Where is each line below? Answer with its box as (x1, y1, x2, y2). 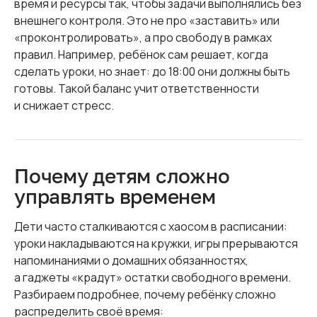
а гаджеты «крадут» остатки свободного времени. (14, 270, 291, 285)
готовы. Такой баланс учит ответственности (14, 81, 259, 96)
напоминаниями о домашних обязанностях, (14, 253, 248, 268)
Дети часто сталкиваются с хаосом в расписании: (14, 219, 287, 234)
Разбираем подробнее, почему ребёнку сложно (14, 287, 276, 302)
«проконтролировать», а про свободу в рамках (14, 30, 272, 45)
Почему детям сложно (14, 164, 230, 188)
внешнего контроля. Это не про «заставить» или (14, 13, 279, 28)
